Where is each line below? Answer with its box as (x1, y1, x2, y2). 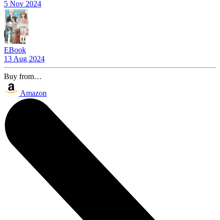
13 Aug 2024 (4, 54, 45, 63)
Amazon (20, 88, 47, 97)
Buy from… (4, 72, 42, 81)
